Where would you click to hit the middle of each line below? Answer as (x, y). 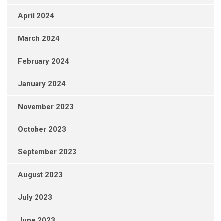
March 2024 (39, 39)
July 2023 (35, 198)
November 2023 (46, 107)
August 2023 (40, 175)
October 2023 (42, 129)
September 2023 (47, 152)
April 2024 (36, 16)
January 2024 (42, 84)
